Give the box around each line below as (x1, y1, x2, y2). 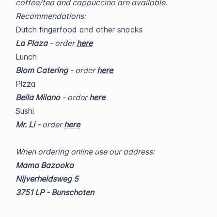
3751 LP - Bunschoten (15, 187, 94, 197)
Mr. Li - (15, 120, 42, 129)
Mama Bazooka (15, 160, 74, 170)
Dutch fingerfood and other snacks (15, 25, 143, 34)
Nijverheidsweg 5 (15, 174, 78, 184)
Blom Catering (15, 65, 68, 75)
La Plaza (15, 38, 47, 48)
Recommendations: (15, 11, 86, 21)
